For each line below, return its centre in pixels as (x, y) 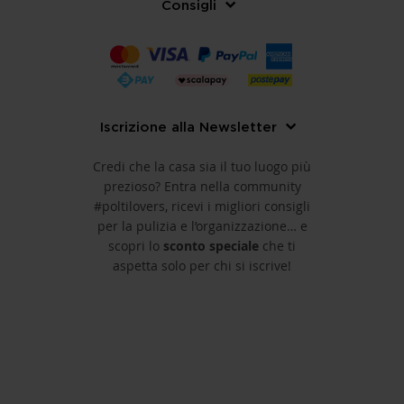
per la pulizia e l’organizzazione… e (202, 225)
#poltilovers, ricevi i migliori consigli (202, 206)
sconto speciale (213, 245)
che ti (279, 245)
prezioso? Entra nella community (202, 186)
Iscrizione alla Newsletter (188, 127)
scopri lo (136, 245)
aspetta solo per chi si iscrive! (202, 265)
